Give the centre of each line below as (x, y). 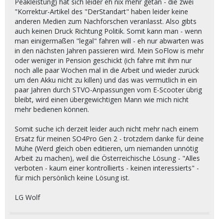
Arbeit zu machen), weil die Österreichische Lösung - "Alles (107, 158)
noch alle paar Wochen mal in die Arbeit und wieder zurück (107, 70)
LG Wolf (27, 197)
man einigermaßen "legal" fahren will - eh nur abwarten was (109, 41)
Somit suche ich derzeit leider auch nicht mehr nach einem (107, 129)
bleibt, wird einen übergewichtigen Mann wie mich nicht (102, 99)
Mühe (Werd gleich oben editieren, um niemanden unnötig (106, 148)
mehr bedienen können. (52, 109)
